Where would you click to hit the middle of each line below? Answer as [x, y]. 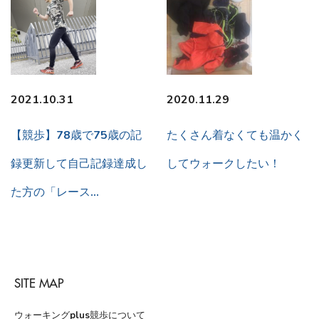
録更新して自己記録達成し [79, 164]
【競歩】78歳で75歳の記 [76, 136]
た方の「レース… [55, 193]
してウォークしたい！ [224, 164]
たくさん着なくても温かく [235, 136]
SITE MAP [39, 284]
